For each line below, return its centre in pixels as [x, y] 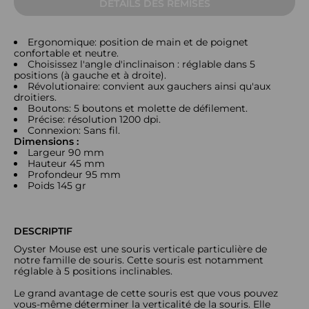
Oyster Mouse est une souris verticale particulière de [140, 249]
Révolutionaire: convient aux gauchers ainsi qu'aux [149, 86]
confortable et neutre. [66, 53]
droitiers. [35, 97]
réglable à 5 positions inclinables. [93, 271]
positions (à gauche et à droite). [90, 75]
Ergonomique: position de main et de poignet [138, 42]
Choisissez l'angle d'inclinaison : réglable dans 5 [141, 64]
